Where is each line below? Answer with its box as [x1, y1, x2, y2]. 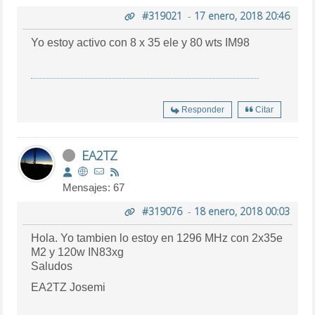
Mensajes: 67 [63, 181, 125, 193]
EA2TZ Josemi [31, 281, 106, 293]
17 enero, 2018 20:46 [193, 8, 290, 22]
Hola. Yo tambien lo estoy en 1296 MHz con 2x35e [31, 231, 283, 244]
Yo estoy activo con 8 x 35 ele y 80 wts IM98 [31, 36, 250, 49]
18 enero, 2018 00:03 [193, 204, 290, 218]
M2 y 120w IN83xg [31, 245, 124, 258]
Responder [181, 104, 224, 115]
